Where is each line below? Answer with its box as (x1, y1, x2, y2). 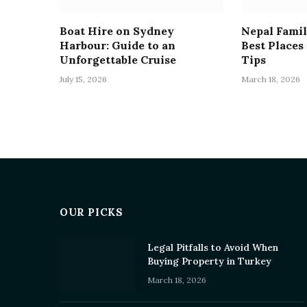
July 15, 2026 (60, 73, 107, 84)
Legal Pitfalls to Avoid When (147, 241, 278, 254)
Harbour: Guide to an (60, 38, 175, 52)
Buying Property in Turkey (147, 254, 271, 267)
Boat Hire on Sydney (60, 23, 174, 38)
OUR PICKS (60, 205, 123, 219)
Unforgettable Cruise (60, 52, 176, 66)
